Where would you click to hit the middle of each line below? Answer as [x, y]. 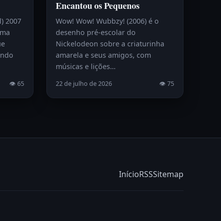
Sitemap [168, 174]
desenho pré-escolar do [95, 33]
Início [129, 174]
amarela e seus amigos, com [103, 55]
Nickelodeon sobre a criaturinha [110, 44]
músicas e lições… [85, 67]
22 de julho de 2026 [84, 84]
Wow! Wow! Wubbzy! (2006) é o [107, 21]
